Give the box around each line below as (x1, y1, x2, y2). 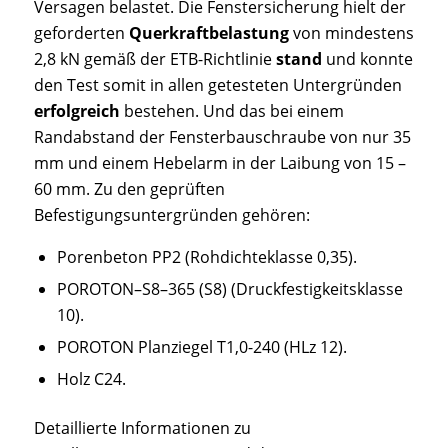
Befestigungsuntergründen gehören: (33, 203, 310, 226)
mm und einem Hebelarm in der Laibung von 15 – (33, 151, 406, 174)
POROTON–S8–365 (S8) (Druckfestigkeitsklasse (56, 278, 403, 301)
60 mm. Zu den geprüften (33, 177, 225, 200)
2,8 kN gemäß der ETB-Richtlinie (33, 47, 276, 70)
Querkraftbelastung (128, 21, 289, 44)
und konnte (321, 47, 413, 70)
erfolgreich (33, 99, 120, 122)
